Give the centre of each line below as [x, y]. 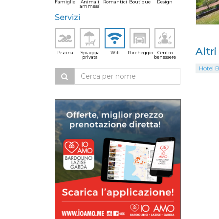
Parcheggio [140, 53]
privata [90, 57]
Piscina [65, 53]
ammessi [90, 6]
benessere [165, 57]
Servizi [67, 17]
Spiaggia [90, 53]
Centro [165, 53]
